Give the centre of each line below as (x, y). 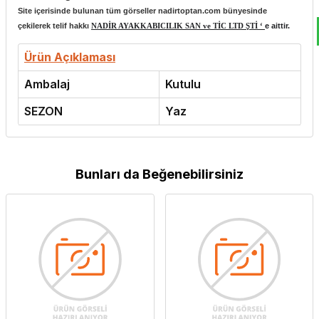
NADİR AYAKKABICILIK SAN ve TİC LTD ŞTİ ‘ (178, 26)
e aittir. (277, 26)
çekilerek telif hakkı (54, 26)
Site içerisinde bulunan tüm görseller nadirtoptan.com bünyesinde (142, 11)
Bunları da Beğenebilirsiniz (159, 174)
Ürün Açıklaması (70, 57)
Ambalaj (47, 84)
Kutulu (183, 84)
